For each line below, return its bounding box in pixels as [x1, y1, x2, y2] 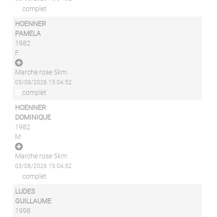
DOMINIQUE [15, 113, 51, 121]
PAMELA [15, 30, 41, 37]
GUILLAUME [15, 197, 52, 205]
